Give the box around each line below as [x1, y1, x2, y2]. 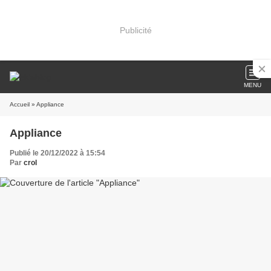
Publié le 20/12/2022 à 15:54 [10, 149, 105, 157]
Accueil [10, 101, 30, 108]
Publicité [119, 25, 152, 35]
